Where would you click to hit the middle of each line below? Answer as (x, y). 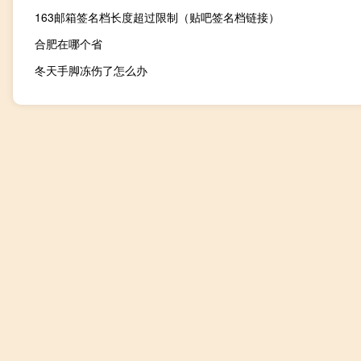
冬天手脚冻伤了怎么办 (91, 70)
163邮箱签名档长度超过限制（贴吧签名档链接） (157, 17)
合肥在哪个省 (68, 43)
